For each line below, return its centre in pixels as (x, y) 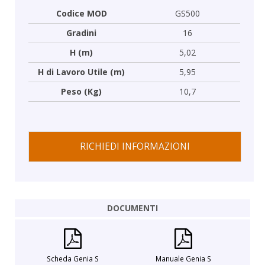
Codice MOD (81, 13)
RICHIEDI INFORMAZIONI (135, 146)
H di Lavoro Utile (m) (81, 72)
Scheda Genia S (72, 258)
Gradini (81, 33)
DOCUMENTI (132, 208)
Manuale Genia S (183, 258)
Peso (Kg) (81, 91)
